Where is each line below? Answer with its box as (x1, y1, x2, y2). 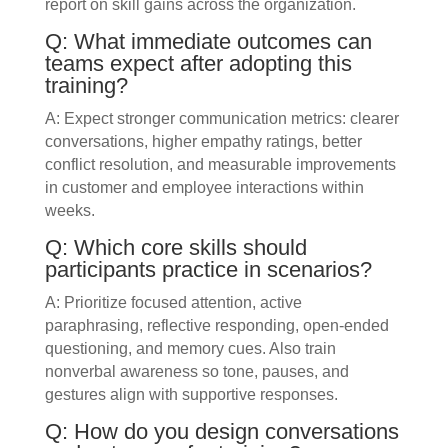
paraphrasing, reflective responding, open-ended (44, 317, 389, 335)
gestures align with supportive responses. (44, 386, 338, 404)
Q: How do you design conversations (44, 419, 399, 445)
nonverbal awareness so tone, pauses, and (44, 363, 349, 381)
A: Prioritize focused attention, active (44, 294, 302, 312)
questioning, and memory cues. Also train (44, 340, 336, 358)
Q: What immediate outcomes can (44, 29, 372, 55)
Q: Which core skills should (44, 235, 307, 261)
